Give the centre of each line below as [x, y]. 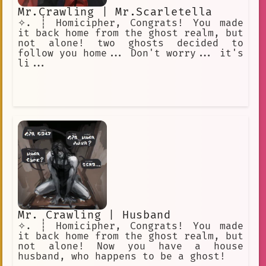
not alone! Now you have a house [131, 246]
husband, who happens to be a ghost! [122, 256]
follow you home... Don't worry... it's [131, 53]
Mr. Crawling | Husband [94, 215]
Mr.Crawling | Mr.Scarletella [115, 12]
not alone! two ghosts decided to [131, 43]
